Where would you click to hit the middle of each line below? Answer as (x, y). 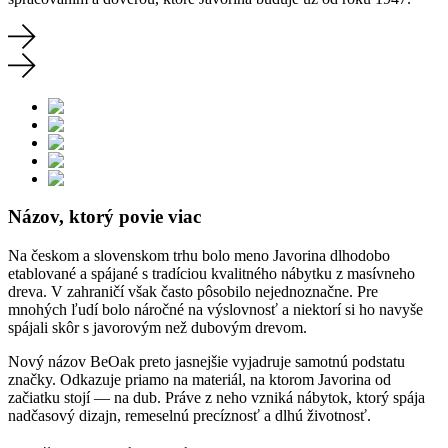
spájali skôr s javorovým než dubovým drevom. (157, 327)
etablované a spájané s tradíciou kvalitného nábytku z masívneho (211, 273)
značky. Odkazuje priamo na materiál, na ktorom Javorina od (199, 379)
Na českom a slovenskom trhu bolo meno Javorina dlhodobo (199, 255)
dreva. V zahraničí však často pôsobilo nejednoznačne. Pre (193, 291)
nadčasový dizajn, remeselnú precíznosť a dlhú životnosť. (189, 415)
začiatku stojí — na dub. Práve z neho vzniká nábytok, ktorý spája (216, 397)
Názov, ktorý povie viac (104, 217)
